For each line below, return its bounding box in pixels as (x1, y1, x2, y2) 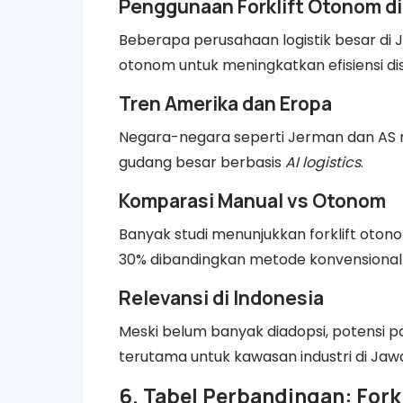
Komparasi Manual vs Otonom (119, 187, 386, 213)
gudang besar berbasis (119, 151, 285, 173)
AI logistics (285, 151, 361, 173)
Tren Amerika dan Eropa (119, 90, 332, 116)
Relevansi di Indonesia (119, 284, 324, 310)
